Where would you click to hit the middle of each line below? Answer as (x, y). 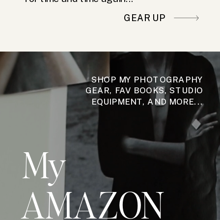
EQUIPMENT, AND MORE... (147, 102)
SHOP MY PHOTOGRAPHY (147, 80)
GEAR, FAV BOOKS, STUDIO (144, 91)
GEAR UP (144, 18)
